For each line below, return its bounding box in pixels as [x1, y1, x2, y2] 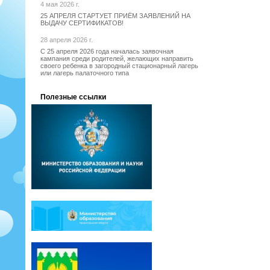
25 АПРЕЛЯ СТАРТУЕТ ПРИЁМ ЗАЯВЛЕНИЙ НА [40, 12, 190, 20]
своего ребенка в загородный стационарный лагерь [40, 62, 198, 70]
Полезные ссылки [40, 93, 106, 102]
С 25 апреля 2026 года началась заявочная [40, 48, 174, 55]
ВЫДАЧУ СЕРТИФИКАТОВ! [40, 19, 124, 27]
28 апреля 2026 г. [40, 36, 93, 44]
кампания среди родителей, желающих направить [40, 55, 193, 63]
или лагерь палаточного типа [40, 69, 129, 77]
